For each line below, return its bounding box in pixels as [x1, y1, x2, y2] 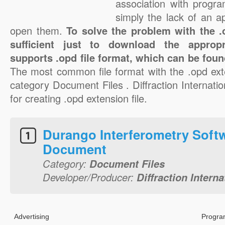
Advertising [14, 212, 49, 220]
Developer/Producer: [43, 170, 137, 184]
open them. [10, 23, 66, 38]
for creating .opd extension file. [10, 91, 147, 105]
